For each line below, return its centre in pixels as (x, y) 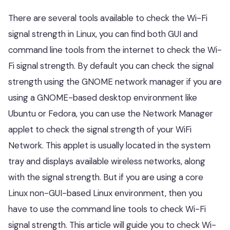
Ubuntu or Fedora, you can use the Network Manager (111, 113)
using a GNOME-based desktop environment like (103, 98)
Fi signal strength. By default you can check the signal (111, 66)
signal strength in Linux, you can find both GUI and (103, 34)
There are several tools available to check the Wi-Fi (108, 18)
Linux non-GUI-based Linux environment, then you (105, 193)
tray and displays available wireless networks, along (107, 161)
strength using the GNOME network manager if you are (115, 82)
